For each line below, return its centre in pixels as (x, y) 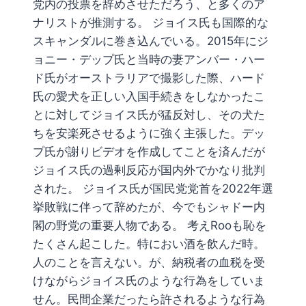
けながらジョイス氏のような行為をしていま (149, 280)
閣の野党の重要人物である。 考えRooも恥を (150, 225)
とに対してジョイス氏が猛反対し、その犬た (149, 114)
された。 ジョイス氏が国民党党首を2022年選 (153, 188)
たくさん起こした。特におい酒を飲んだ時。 (149, 244)
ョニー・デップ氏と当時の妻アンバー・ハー (149, 59)
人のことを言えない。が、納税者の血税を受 (149, 262)
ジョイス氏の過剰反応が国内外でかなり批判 (149, 170)
